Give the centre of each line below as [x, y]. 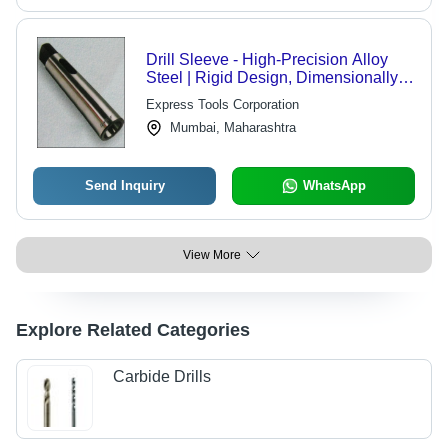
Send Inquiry [124, 185]
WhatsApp [334, 185]
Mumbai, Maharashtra [232, 127]
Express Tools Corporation [222, 104]
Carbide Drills [162, 377]
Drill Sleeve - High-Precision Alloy [266, 59]
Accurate [177, 95]
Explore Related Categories [133, 330]
